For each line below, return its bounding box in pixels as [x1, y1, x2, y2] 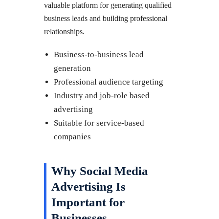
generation [54, 63, 91, 73]
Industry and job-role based [54, 90, 150, 100]
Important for [51, 195, 125, 209]
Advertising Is [51, 179, 126, 193]
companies [54, 131, 91, 141]
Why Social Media [51, 164, 148, 177]
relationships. [44, 27, 85, 36]
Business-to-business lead [54, 49, 144, 59]
